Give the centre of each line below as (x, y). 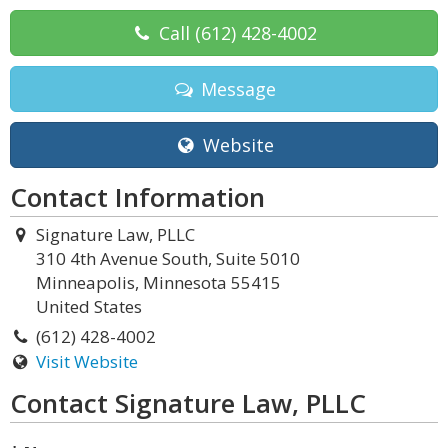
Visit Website (86, 361)
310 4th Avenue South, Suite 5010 (168, 258)
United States (89, 306)
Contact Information (137, 197)
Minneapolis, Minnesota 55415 (158, 282)
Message (235, 89)
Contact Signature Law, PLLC (188, 403)
